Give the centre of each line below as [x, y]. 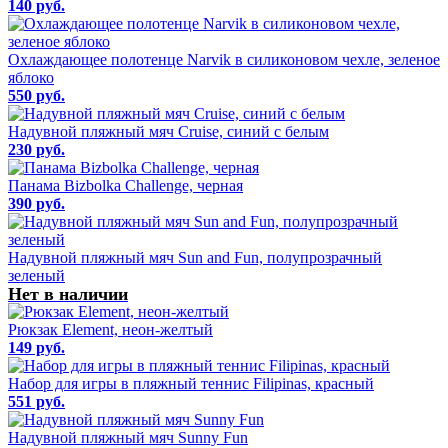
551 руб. [36, 401]
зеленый [36, 275]
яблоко [31, 77]
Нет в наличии [68, 293]
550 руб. [36, 95]
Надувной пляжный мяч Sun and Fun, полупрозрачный [195, 257]
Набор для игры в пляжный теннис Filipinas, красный [191, 383]
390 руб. [36, 203]
